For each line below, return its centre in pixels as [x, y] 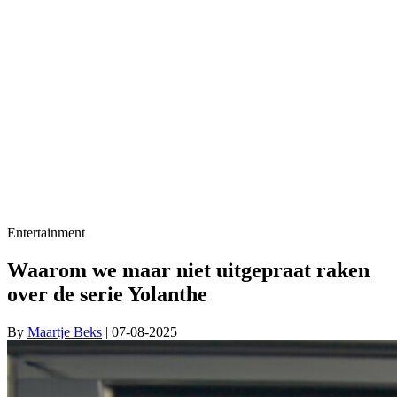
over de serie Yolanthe [107, 294]
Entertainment [46, 233]
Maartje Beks [65, 331]
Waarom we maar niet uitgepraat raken [188, 270]
